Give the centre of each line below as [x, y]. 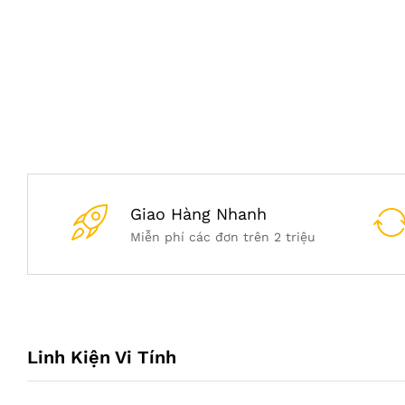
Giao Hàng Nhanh [198, 214]
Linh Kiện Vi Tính [102, 357]
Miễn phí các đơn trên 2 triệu [222, 237]
